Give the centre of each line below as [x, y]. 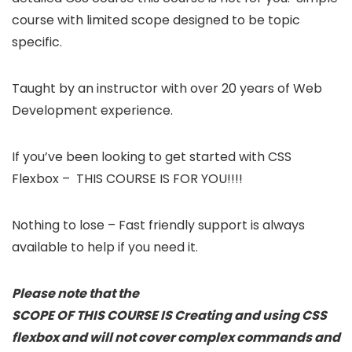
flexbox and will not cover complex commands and [176, 337]
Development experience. [92, 110]
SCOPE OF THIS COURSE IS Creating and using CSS [169, 315]
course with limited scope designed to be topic [156, 20]
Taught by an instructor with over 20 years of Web [167, 88]
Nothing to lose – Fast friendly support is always [158, 225]
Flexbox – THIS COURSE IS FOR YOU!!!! [127, 178]
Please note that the [75, 293]
